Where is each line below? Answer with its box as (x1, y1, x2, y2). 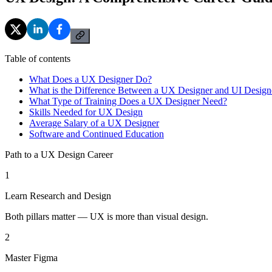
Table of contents (5, 53, 70, 64)
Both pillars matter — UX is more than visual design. (5, 211, 208, 222)
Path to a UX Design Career (5, 149, 113, 160)
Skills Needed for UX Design (29, 106, 143, 117)
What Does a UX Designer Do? (29, 73, 152, 84)
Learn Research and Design (5, 190, 111, 201)
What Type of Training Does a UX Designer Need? (29, 95, 227, 106)
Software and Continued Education (29, 128, 164, 139)
